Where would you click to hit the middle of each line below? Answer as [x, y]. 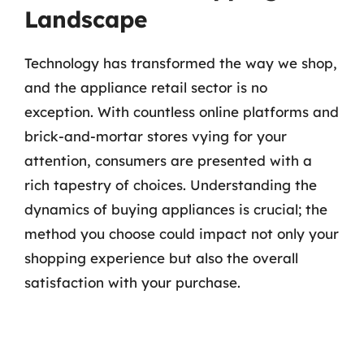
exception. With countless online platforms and [182, 112]
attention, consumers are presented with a [168, 160]
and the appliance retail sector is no [146, 87]
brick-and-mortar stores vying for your [156, 136]
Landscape [86, 19]
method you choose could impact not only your [182, 234]
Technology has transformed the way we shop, [181, 63]
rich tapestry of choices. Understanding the [171, 185]
